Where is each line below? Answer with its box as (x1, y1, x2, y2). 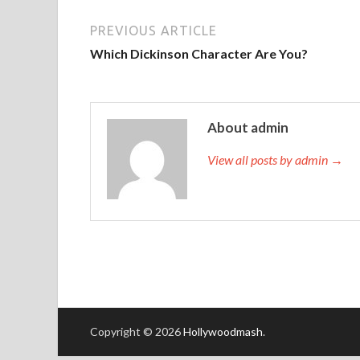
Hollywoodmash (183, 324, 263, 338)
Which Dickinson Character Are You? (90, 45, 308, 61)
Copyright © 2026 (90, 324, 183, 338)
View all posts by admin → (207, 151, 343, 167)
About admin (207, 118, 288, 136)
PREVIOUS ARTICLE (90, 22, 217, 38)
